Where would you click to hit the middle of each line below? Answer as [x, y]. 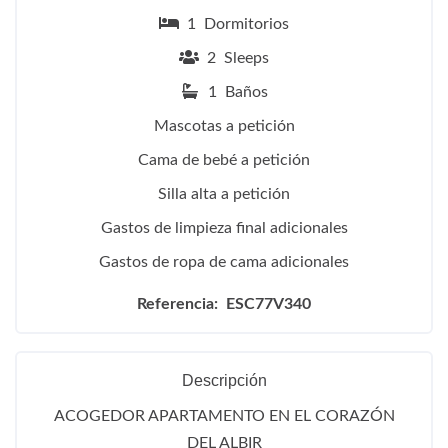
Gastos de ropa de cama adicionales [224, 261]
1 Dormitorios [234, 23]
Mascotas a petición [224, 125]
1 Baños [234, 91]
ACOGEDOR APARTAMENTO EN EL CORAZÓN [224, 415]
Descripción [224, 380]
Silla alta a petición [224, 193]
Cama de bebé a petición [224, 159]
